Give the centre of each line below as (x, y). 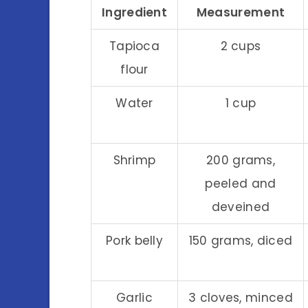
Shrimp (134, 160)
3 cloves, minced (241, 297)
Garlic (134, 297)
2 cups (241, 46)
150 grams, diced (241, 240)
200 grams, (241, 160)
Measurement (241, 12)
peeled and (241, 183)
